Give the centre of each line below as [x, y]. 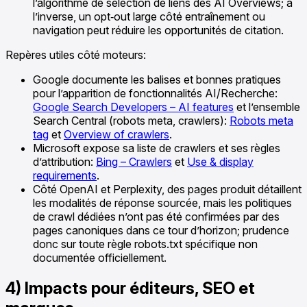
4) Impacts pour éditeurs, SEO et [130, 288]
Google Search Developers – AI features [133, 107]
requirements [65, 175]
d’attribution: [64, 161]
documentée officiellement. [100, 257]
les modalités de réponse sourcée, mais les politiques [162, 202]
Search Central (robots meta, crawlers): [131, 120]
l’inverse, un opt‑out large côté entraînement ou [149, 16]
